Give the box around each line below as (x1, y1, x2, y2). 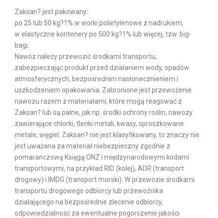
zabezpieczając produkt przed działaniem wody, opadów (14, 64, 189, 72)
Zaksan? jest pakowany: (14, 8, 88, 16)
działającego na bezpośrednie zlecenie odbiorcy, (14, 198, 163, 206)
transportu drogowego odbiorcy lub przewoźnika (14, 187, 163, 195)
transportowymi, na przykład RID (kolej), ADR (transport (14, 164, 184, 172)
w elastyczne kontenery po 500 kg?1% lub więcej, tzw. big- (14, 30, 191, 38)
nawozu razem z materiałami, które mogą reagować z (14, 97, 182, 105)
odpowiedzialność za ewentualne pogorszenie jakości (14, 209, 180, 217)
